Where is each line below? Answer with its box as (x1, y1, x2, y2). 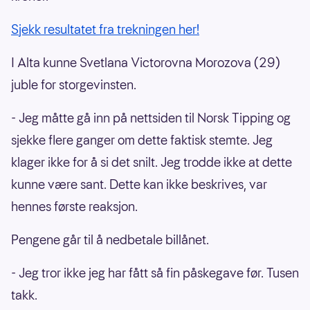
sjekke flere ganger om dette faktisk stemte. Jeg (11, 131, 273, 149)
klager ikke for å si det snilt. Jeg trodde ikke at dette (11, 154, 292, 172)
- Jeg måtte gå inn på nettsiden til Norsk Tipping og (11, 109, 291, 127)
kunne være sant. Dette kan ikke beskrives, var (11, 176, 267, 194)
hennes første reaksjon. (11, 198, 140, 216)
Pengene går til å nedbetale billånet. (11, 231, 212, 249)
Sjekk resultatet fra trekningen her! (11, 21, 199, 39)
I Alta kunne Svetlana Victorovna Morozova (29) (11, 54, 280, 72)
